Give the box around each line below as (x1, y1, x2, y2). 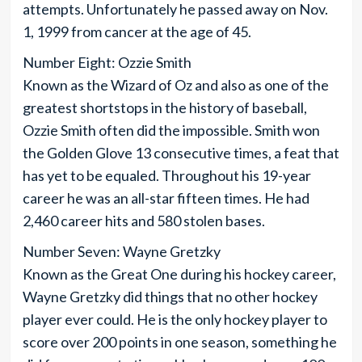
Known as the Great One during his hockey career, (22, 264, 336, 283)
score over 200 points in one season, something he (22, 332, 337, 351)
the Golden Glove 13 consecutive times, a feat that (22, 143, 339, 162)
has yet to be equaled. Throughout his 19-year (22, 166, 311, 184)
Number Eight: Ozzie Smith (22, 53, 192, 71)
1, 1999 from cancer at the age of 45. (22, 22, 251, 40)
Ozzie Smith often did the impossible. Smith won (22, 120, 320, 139)
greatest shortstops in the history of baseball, (22, 98, 307, 116)
